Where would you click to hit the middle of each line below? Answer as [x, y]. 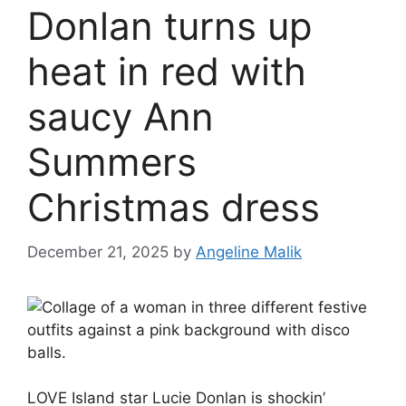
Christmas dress [174, 208]
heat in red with [167, 72]
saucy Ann [121, 117]
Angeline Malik [249, 251]
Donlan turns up [170, 26]
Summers [112, 162]
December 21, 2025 [98, 251]
